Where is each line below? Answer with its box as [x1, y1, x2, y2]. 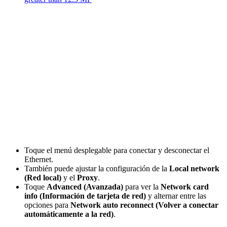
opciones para [24, 200, 70, 209]
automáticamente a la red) [24, 209, 113, 218]
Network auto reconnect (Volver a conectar [70, 200, 218, 209]
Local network [169, 164, 219, 173]
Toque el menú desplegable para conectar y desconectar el [24, 145, 209, 155]
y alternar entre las [146, 191, 206, 200]
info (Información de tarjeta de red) [24, 191, 146, 200]
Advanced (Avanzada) [47, 182, 123, 191]
